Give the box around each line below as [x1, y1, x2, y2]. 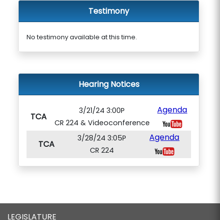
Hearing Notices [78, 79, 139, 90]
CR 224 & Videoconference [54, 118, 150, 128]
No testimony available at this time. [26, 33, 137, 41]
